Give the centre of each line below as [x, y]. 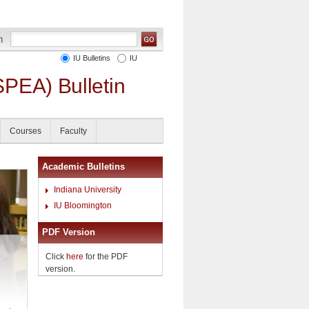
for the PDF [106, 256]
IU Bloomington [83, 206]
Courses [26, 131]
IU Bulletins [90, 58]
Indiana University [88, 190]
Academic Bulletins [83, 167]
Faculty [73, 131]
